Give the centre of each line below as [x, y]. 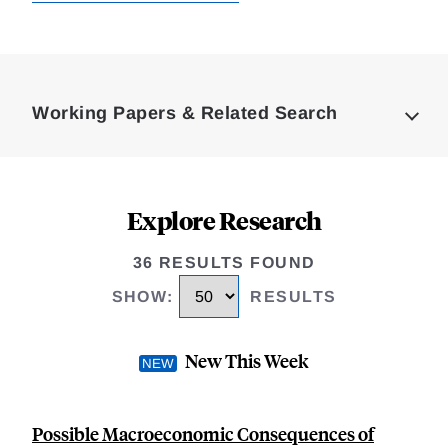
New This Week [247, 361]
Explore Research [224, 220]
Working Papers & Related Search [185, 113]
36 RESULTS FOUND [224, 262]
